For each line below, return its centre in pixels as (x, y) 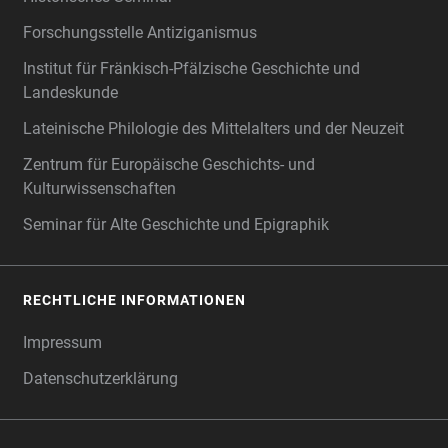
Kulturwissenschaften (99, 188)
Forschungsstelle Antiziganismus (140, 32)
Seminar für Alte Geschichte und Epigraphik (176, 224)
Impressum (62, 342)
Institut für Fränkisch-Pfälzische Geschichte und (191, 68)
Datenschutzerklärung (100, 378)
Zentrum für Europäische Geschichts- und (169, 164)
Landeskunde (70, 92)
